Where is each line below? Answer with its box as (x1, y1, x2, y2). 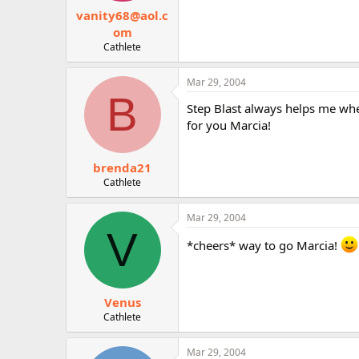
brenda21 (93, 159, 151, 175)
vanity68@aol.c (76, 7, 168, 23)
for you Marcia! (187, 117, 271, 133)
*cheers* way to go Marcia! (187, 236, 341, 253)
